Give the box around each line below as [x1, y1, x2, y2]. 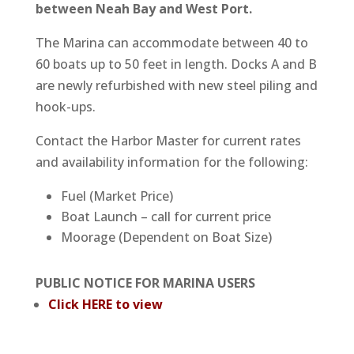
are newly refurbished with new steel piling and [35, 77, 318, 95]
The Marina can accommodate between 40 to [35, 34, 308, 52]
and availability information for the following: [35, 153, 308, 171]
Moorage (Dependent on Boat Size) [60, 228, 272, 247]
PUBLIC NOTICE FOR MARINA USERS [35, 274, 255, 292]
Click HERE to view [47, 296, 163, 314]
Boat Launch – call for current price [60, 208, 271, 226]
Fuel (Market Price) [60, 187, 173, 205]
